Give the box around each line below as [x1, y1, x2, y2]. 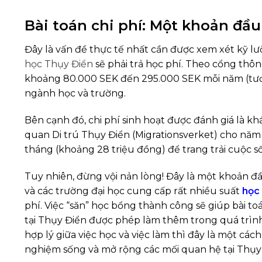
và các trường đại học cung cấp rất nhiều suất [25, 185, 242, 196]
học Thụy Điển [25, 58, 93, 70]
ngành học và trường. [25, 88, 126, 99]
